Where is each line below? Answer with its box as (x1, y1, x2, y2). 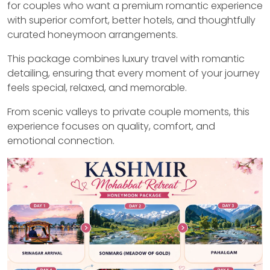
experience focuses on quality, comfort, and (7, 119, 215, 133)
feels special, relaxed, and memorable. (7, 81, 187, 95)
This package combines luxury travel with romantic (7, 52, 245, 66)
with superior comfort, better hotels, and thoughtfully (7, 13, 256, 27)
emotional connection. (7, 134, 115, 148)
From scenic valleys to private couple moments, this (7, 105, 250, 119)
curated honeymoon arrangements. (7, 28, 178, 42)
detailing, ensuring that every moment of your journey (7, 66, 260, 80)
